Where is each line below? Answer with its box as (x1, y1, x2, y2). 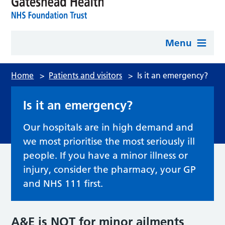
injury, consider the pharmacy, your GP (23, 164, 196, 175)
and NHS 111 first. (23, 178, 103, 189)
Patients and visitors (49, 70, 123, 80)
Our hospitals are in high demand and (23, 122, 194, 133)
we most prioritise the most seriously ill (23, 136, 195, 147)
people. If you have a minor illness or (23, 150, 188, 161)
